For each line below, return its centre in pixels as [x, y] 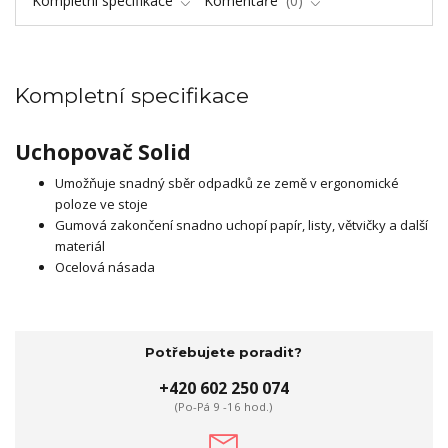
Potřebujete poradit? [224, 352]
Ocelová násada [105, 267]
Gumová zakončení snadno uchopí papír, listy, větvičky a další [241, 225]
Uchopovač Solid [103, 151]
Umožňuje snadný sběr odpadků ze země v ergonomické [227, 183]
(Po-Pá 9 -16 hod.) [224, 406]
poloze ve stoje [101, 204]
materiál [80, 246]
